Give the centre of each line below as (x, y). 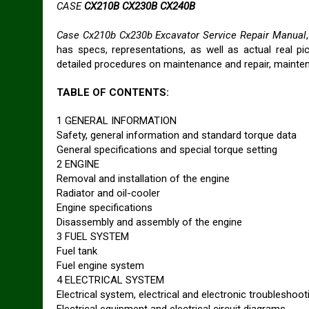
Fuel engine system (100, 266)
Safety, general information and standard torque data (177, 135)
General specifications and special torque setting (167, 150)
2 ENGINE (78, 164)
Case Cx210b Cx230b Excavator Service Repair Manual (181, 35)
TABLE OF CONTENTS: (113, 92)
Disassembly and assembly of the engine (149, 222)
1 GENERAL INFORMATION (117, 121)
